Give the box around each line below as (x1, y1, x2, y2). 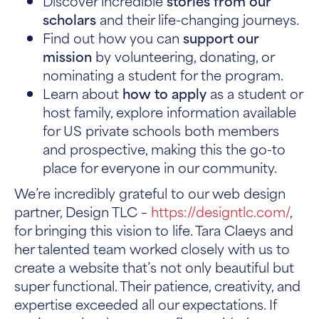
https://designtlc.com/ (151, 201, 290, 221)
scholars (43, 9, 96, 29)
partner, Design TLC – (14, 201, 151, 221)
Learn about (43, 83, 122, 103)
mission (43, 46, 92, 66)
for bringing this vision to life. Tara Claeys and (14, 219, 293, 240)
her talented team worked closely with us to (14, 238, 290, 258)
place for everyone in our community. (43, 157, 277, 177)
